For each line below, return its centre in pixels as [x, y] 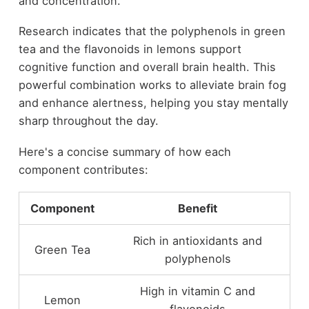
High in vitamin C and [198, 291]
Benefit [198, 208]
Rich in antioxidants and [198, 240]
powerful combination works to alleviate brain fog [152, 85]
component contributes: [83, 169]
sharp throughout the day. [88, 121]
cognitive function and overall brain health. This [147, 67]
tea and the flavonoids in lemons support [130, 49]
